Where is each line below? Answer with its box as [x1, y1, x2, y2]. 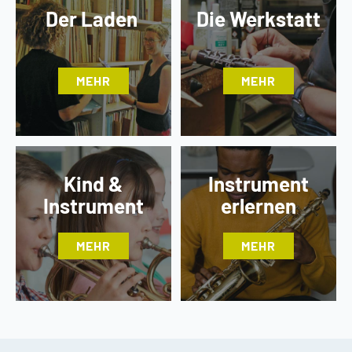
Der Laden [45, 5, 141, 31]
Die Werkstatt [196, 5, 321, 31]
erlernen [221, 193, 297, 218]
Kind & [64, 171, 123, 196]
